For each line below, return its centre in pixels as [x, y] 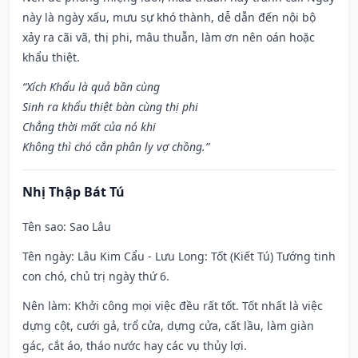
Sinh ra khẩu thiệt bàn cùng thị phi [110, 107]
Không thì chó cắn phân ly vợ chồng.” [116, 147]
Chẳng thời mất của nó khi [89, 127]
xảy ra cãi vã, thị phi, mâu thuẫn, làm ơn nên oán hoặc [169, 38]
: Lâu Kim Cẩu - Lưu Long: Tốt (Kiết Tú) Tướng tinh [203, 257]
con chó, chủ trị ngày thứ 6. [96, 276]
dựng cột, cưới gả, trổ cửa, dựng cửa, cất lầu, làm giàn [168, 326]
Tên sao [43, 227]
